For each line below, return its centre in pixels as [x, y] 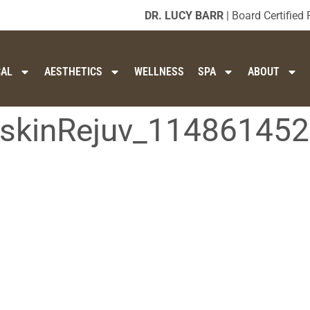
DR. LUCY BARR [184, 16]
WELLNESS [159, 72]
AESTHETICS [74, 72]
